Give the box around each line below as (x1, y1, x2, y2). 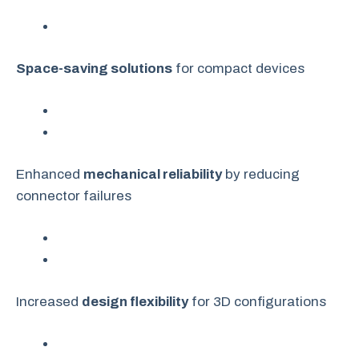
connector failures (16, 188, 131, 204)
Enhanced (16, 167, 83, 182)
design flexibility (82, 294, 188, 309)
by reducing (222, 167, 300, 182)
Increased (16, 294, 82, 309)
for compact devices (172, 61, 305, 76)
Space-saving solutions (16, 61, 172, 76)
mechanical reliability (83, 167, 222, 182)
